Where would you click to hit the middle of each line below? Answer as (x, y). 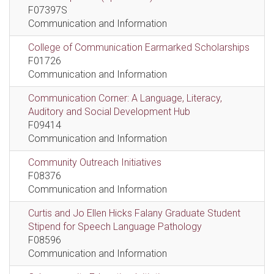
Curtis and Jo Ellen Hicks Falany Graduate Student (134, 213)
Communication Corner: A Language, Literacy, (125, 98)
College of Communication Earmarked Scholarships (139, 47)
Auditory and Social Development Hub (109, 112)
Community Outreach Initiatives (95, 162)
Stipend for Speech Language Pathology (115, 227)
